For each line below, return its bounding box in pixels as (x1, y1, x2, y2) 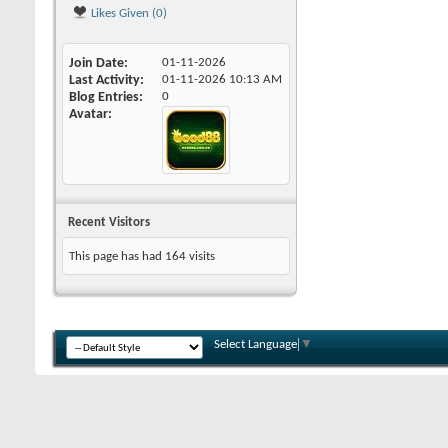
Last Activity (69, 73, 140, 88)
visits (186, 250, 215, 263)
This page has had (69, 250, 165, 263)
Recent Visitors (68, 216, 150, 229)
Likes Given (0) (88, 7, 167, 20)
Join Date (69, 56, 124, 71)
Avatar (69, 107, 108, 122)
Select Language (214, 338, 297, 351)
